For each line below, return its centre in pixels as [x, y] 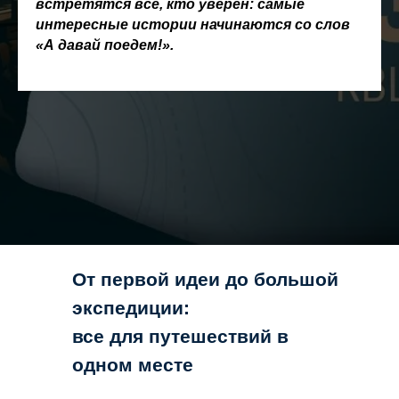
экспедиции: [131, 308]
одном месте [133, 365]
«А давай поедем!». [105, 45]
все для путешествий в [180, 336]
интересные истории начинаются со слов [193, 24]
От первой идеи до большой [205, 279]
